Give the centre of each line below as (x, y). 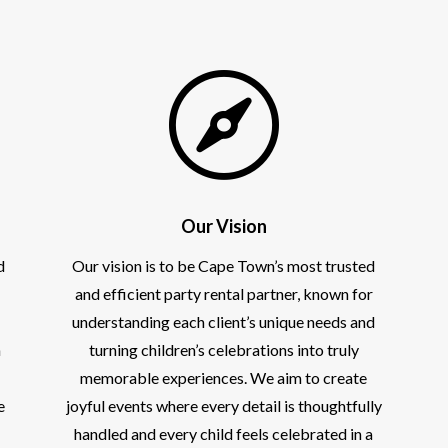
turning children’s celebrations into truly (223, 349)
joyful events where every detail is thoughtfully (223, 405)
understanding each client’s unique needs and (224, 321)
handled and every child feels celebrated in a (224, 433)
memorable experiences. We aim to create (224, 377)
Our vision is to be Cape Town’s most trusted (224, 265)
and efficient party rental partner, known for (223, 293)
